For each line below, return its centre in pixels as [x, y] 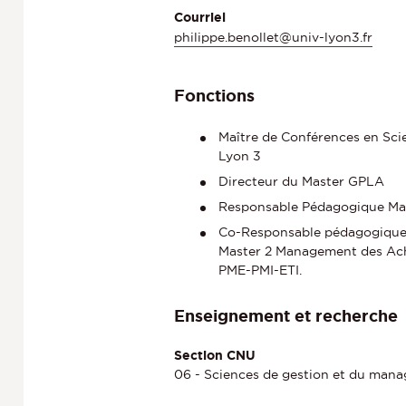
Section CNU [215, 355]
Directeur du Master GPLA [301, 181]
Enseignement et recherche [286, 315]
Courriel [200, 17]
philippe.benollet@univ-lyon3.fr [273, 37]
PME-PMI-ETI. [260, 270]
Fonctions [214, 95]
